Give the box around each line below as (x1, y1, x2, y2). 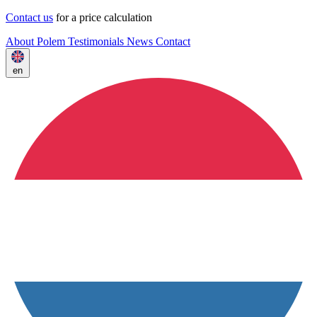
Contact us (6, 11, 53, 23)
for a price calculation (53, 11, 152, 23)
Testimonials (68, 35, 127, 47)
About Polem (6, 35, 68, 47)
